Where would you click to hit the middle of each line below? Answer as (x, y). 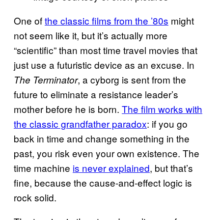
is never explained (111, 167)
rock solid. (35, 197)
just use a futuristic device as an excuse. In (104, 64)
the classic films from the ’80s (107, 20)
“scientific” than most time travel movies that (106, 50)
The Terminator (46, 79)
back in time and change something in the (102, 138)
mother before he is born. (68, 109)
